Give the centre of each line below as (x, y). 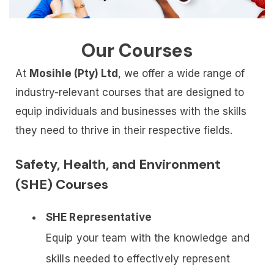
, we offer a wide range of (181, 73)
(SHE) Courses (62, 184)
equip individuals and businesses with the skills (131, 111)
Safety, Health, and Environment (118, 164)
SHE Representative (99, 217)
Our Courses (137, 50)
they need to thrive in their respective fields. (124, 130)
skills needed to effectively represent (138, 258)
